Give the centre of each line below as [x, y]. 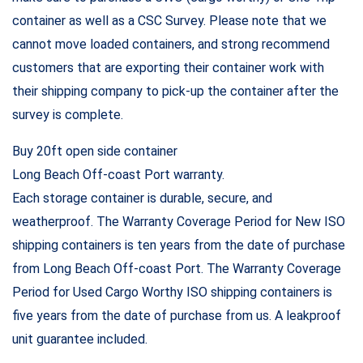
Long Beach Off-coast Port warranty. [118, 174]
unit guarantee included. [80, 339]
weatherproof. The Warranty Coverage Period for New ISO [179, 221]
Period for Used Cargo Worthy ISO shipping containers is [172, 292]
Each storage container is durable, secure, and [142, 198]
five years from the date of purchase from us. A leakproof [177, 315]
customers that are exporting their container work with [168, 67]
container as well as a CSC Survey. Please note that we [169, 20]
